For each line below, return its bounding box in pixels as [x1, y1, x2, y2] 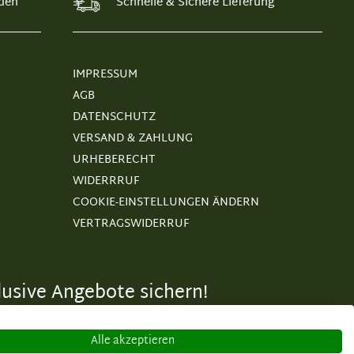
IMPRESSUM [73, 65, 137, 85]
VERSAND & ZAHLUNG [73, 129, 193, 149]
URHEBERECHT [73, 150, 156, 170]
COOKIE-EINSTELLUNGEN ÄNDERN [73, 193, 259, 213]
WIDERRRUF [73, 171, 139, 191]
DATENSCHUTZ [73, 107, 156, 127]
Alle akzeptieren [91, 331, 175, 351]
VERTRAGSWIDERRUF [73, 214, 189, 234]
